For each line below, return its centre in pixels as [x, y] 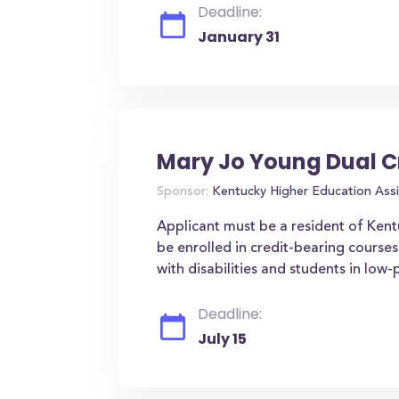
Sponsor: [183, 192]
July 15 [223, 339]
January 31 [239, 37]
